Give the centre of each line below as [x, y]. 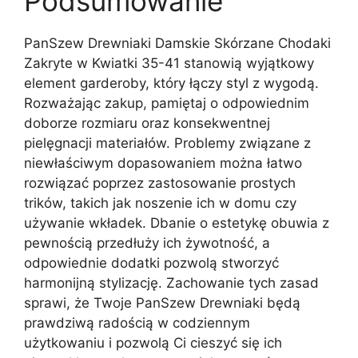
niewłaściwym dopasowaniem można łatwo [163, 163]
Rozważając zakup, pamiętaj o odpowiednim [167, 103]
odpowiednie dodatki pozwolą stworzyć [151, 263]
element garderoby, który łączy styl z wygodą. [171, 84]
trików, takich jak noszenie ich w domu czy [160, 203]
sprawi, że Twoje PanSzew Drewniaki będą [162, 303]
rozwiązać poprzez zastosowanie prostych [160, 183]
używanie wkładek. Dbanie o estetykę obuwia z [177, 223]
